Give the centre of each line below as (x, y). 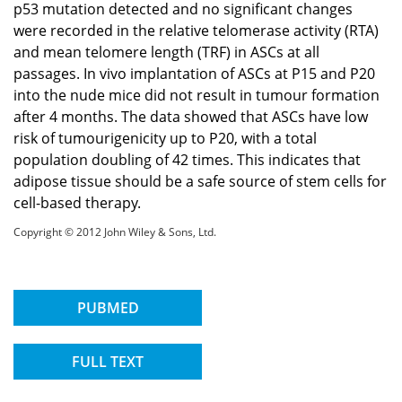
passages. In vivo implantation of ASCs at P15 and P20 (194, 73)
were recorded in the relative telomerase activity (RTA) (196, 30)
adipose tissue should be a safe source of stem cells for (200, 181)
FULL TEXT (108, 361)
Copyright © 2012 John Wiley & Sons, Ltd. (115, 231)
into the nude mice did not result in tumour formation (197, 95)
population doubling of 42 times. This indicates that (187, 159)
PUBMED (108, 307)
